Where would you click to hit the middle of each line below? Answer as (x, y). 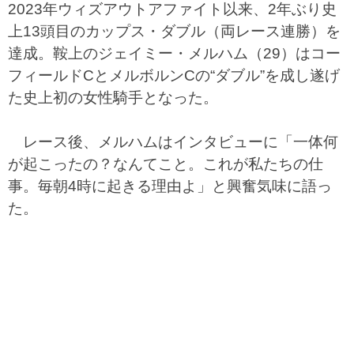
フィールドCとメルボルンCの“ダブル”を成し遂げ (174, 75)
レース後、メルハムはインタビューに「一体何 (173, 142)
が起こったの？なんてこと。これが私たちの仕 (166, 164)
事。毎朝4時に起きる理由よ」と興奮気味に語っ (170, 186)
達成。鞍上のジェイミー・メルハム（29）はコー (174, 53)
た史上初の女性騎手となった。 (113, 98)
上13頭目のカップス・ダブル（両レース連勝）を (174, 31)
